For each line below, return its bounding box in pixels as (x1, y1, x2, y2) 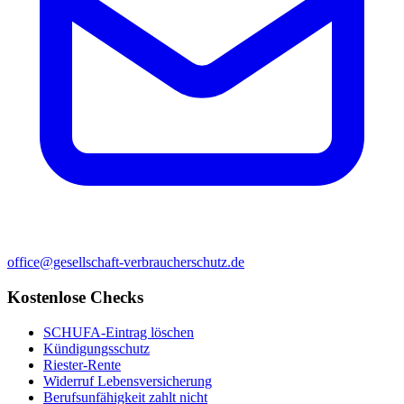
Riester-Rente (43, 356, 121, 372)
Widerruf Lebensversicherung (43, 372, 212, 389)
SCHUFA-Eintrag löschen (43, 324, 194, 340)
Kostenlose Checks (7, 288, 143, 308)
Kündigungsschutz (43, 340, 150, 356)
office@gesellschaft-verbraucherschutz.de (7, 254, 244, 271)
